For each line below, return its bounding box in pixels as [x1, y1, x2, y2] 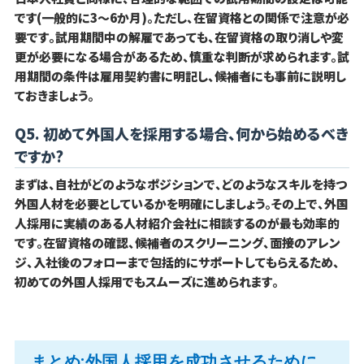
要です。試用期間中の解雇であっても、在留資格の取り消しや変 [14, 28, 344, 46]
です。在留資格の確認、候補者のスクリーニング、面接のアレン [14, 234, 340, 252]
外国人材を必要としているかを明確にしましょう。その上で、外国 [14, 195, 349, 213]
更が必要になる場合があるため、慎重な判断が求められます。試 [14, 48, 349, 66]
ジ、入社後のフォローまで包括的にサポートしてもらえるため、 [14, 253, 340, 271]
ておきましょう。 [14, 87, 94, 105]
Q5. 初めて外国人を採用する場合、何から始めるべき [14, 123, 349, 145]
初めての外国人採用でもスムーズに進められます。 [14, 273, 279, 291]
